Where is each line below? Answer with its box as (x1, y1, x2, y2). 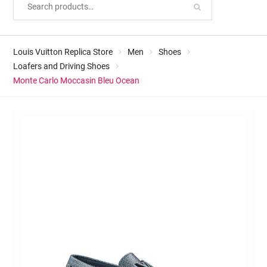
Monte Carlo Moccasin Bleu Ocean (13, 76, 139, 85)
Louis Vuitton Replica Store (13, 47, 113, 57)
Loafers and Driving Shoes (13, 61, 110, 71)
